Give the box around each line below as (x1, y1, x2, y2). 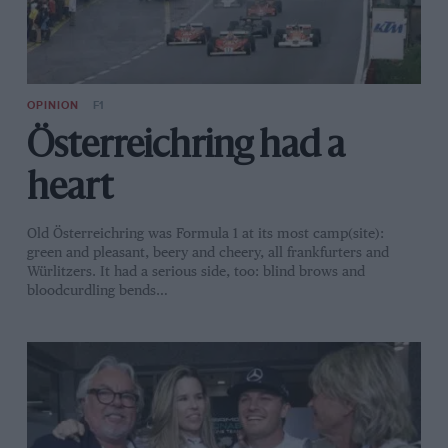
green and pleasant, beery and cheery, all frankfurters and (26, 246, 389, 261)
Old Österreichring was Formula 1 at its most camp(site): (26, 227, 384, 242)
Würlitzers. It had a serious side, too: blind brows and (26, 265, 365, 280)
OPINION (26, 98, 79, 112)
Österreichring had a (26, 129, 345, 166)
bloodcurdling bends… (26, 284, 168, 299)
